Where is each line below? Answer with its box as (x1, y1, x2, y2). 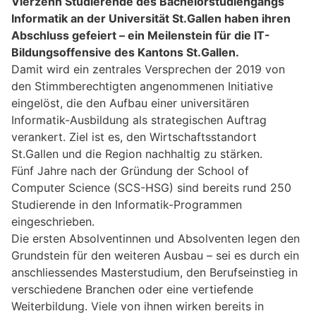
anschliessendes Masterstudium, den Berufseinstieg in (11, 265, 298, 279)
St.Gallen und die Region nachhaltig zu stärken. (11, 146, 262, 161)
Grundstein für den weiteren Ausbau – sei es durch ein (11, 248, 299, 262)
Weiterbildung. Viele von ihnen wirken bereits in (11, 298, 264, 313)
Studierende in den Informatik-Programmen (11, 197, 242, 212)
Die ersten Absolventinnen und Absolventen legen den (11, 231, 300, 245)
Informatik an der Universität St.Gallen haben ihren (11, 11, 291, 25)
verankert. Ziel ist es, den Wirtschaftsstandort (11, 129, 257, 144)
